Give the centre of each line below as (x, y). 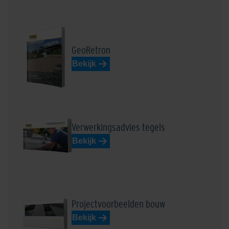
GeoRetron (91, 50)
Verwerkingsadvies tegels (118, 127)
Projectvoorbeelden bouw (118, 204)
